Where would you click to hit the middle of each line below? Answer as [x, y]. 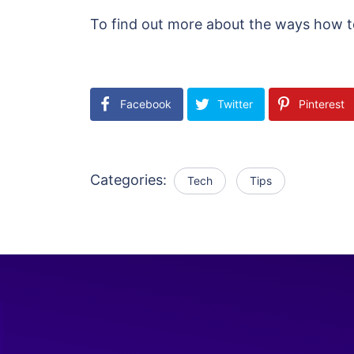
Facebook [146, 104]
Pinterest [322, 104]
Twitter [235, 104]
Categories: [130, 180]
